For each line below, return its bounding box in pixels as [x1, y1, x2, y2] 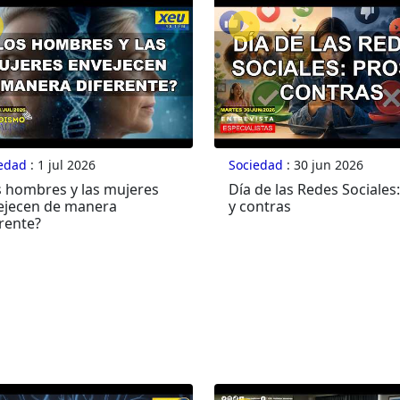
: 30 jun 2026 [282, 156, 363, 174]
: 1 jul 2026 [26, 156, 96, 174]
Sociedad [228, 156, 283, 174]
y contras [228, 196, 291, 217]
